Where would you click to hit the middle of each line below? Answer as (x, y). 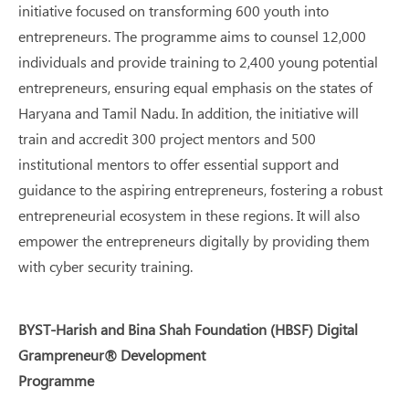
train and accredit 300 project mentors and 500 (167, 138)
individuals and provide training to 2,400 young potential (198, 62)
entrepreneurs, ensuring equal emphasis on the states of (195, 87)
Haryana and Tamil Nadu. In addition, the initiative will (189, 113)
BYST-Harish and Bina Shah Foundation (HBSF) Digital (188, 329)
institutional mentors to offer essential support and (178, 164)
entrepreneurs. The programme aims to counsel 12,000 (192, 36)
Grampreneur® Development (112, 355)
